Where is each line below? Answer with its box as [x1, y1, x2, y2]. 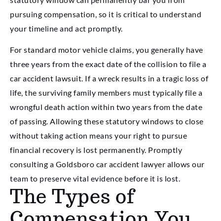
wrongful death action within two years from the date [10, 102, 202, 112]
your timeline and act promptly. [10, 23, 123, 33]
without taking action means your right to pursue [10, 131, 187, 141]
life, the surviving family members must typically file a [10, 88, 202, 98]
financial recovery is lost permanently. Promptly [10, 145, 182, 155]
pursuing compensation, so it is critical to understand [10, 9, 201, 19]
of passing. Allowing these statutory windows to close [10, 116, 204, 126]
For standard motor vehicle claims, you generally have [10, 45, 203, 55]
